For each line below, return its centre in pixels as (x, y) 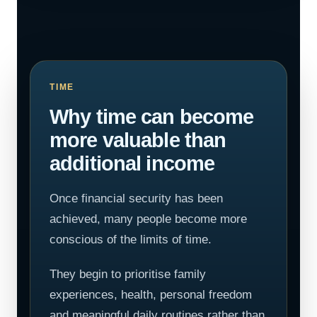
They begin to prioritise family (128, 274)
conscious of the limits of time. (131, 240)
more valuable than (138, 140)
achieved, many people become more (148, 219)
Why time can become (152, 117)
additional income (132, 163)
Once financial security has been (136, 198)
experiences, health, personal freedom (151, 295)
